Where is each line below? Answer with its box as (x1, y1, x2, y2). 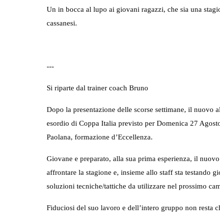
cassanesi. (47, 18, 77, 27)
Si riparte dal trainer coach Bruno (47, 83, 148, 92)
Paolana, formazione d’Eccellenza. (47, 132, 153, 141)
